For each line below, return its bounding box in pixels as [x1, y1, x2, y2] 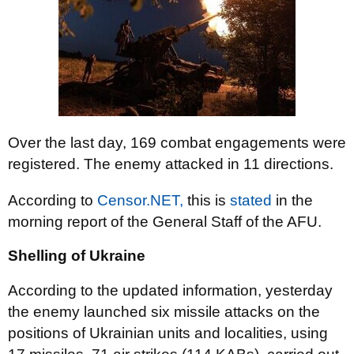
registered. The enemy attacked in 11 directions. [8, 156, 333, 172]
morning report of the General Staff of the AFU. [8, 213, 322, 230]
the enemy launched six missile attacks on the [8, 303, 320, 320]
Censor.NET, [97, 192, 183, 209]
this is [183, 192, 230, 209]
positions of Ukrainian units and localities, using [8, 325, 328, 341]
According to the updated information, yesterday [8, 282, 333, 299]
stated [230, 192, 272, 209]
